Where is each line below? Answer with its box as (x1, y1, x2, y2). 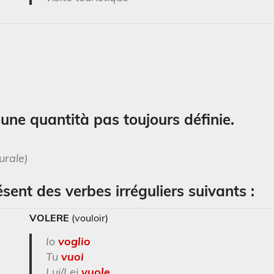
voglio (57, 234, 91, 249)
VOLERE (29, 211, 70, 224)
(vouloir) (69, 211, 109, 224)
